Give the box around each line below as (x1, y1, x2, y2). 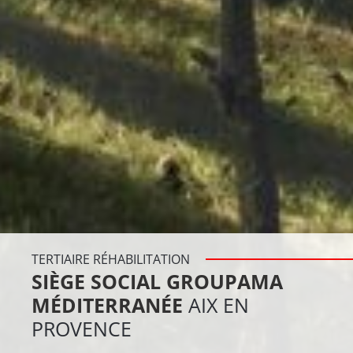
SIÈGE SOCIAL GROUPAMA (32, 268, 283, 295)
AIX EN (188, 292, 249, 318)
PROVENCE (32, 315, 132, 342)
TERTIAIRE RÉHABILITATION (32, 251, 190, 268)
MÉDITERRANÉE (32, 292, 188, 318)
